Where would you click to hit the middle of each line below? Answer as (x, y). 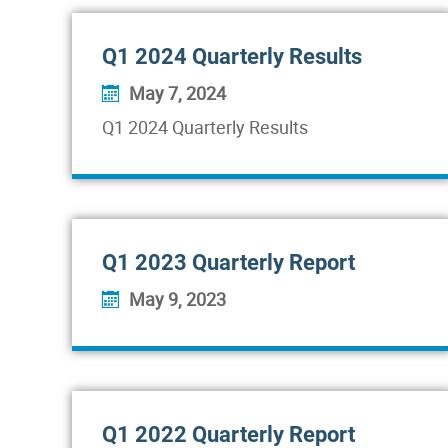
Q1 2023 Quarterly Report (228, 262)
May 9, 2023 (177, 299)
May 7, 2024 (177, 93)
